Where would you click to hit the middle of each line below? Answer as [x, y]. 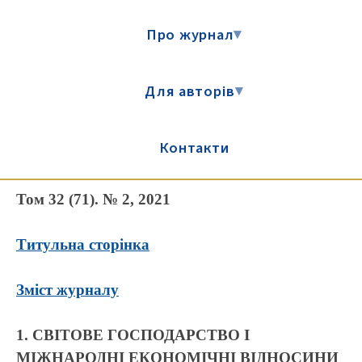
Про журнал [190, 35]
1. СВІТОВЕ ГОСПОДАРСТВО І [133, 335]
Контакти [194, 148]
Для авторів [190, 91]
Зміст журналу [67, 290]
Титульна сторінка [83, 244]
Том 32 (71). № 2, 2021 [93, 199]
